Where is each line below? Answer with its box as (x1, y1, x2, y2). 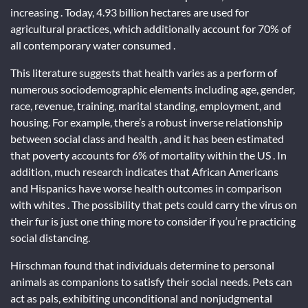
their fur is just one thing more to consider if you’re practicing (10, 214, 296, 228)
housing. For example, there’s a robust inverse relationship (10, 115, 283, 129)
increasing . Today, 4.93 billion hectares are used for (10, 5, 249, 19)
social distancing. (10, 231, 90, 244)
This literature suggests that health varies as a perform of (10, 66, 277, 79)
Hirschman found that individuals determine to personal (10, 258, 274, 272)
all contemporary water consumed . (10, 38, 175, 52)
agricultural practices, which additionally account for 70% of (10, 22, 291, 35)
